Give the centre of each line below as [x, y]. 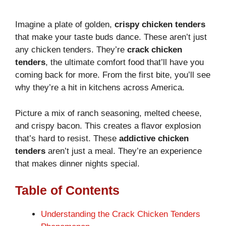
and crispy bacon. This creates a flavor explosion [108, 126]
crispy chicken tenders [160, 25]
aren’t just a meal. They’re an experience [124, 151]
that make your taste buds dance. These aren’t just [111, 37]
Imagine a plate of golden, [65, 25]
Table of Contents [67, 190]
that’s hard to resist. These [67, 138]
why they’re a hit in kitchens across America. [100, 88]
